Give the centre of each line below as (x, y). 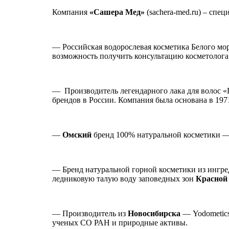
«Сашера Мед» (117, 12)
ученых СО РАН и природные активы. (120, 223)
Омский (77, 135)
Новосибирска (154, 214)
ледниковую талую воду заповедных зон (123, 179)
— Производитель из (90, 214)
